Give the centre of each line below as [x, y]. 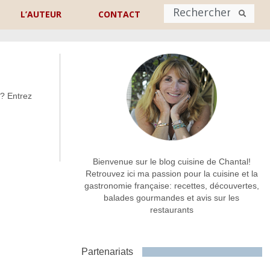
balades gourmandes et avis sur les [172, 198]
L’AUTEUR [41, 14]
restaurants [171, 210]
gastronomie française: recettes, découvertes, [171, 186]
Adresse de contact [67, 142]
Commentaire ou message [67, 192]
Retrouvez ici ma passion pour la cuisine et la [171, 174]
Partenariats [107, 252]
